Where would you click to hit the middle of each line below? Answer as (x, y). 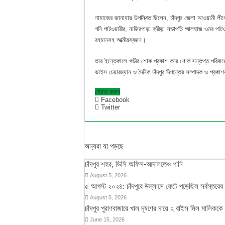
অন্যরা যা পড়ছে (104, 146)
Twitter (110, 107)
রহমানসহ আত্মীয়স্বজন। (121, 40)
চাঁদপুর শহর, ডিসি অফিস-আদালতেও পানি (134, 164)
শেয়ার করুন (107, 91)
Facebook (115, 99)
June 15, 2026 (107, 219)
